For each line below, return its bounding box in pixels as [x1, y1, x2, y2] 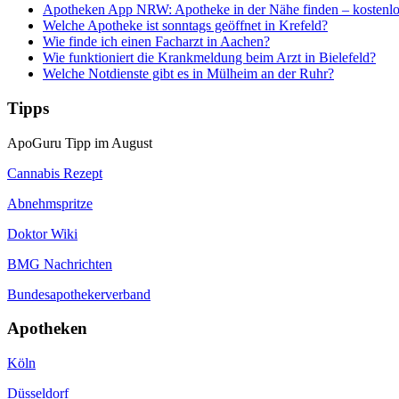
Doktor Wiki [7, 225, 77, 241]
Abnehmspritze [7, 195, 93, 211]
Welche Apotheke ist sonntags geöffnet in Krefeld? [43, 18, 328, 34]
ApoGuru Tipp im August [7, 134, 152, 151]
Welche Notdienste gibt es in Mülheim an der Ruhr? [43, 66, 334, 82]
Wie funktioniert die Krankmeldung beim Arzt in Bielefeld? [43, 50, 376, 66]
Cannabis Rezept [7, 165, 102, 181]
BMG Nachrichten [7, 256, 112, 272]
